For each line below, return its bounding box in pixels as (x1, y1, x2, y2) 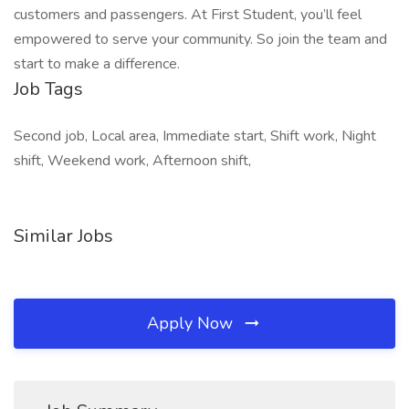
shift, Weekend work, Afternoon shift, (14, 151, 251, 171)
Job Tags (14, 77, 83, 101)
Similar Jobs (14, 224, 113, 248)
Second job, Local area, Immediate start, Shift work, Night (14, 126, 376, 146)
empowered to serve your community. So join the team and (14, 29, 387, 49)
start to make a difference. (14, 54, 180, 74)
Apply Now (147, 312, 237, 334)
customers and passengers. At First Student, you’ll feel (14, 5, 362, 25)
